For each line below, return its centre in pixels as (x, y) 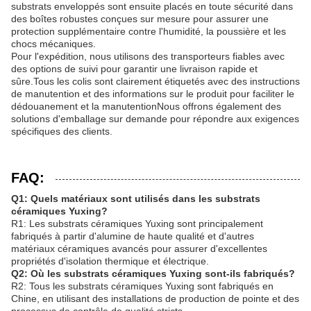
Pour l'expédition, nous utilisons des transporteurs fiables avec (148, 56)
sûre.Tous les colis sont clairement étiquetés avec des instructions (155, 81)
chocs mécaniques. (53, 44)
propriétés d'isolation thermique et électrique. (110, 261)
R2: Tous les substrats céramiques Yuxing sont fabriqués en (142, 286)
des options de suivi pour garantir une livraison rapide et (134, 69)
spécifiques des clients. (62, 131)
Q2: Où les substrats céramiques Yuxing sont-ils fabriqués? (153, 274)
